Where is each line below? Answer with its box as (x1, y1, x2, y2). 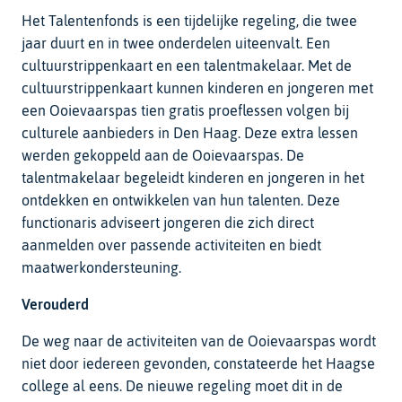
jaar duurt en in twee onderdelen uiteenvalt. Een (22, 34, 330, 51)
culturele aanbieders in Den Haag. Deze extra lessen (22, 124, 358, 141)
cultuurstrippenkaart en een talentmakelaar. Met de (22, 57, 352, 74)
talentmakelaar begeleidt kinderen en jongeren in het (22, 169, 364, 186)
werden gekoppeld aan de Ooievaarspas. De (22, 146, 304, 163)
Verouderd (22, 295, 89, 312)
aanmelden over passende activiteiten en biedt (22, 236, 321, 253)
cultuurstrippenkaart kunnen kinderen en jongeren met (22, 79, 373, 96)
